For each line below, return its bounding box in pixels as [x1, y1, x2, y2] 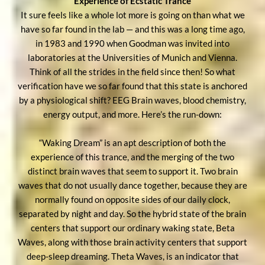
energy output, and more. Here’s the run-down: [43, 108, 222, 119]
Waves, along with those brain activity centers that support [18, 236, 247, 247]
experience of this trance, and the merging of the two [31, 151, 234, 162]
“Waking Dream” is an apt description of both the [39, 137, 226, 148]
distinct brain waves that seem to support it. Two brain [27, 165, 238, 176]
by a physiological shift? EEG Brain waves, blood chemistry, [19, 94, 246, 105]
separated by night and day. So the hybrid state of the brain [19, 208, 246, 219]
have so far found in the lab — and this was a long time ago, [20, 23, 245, 34]
